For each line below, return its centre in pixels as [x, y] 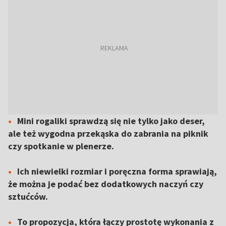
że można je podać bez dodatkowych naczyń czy [106, 184]
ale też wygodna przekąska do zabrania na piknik [108, 133]
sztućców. [28, 196]
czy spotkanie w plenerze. [61, 146]
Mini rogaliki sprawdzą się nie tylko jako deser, [111, 121]
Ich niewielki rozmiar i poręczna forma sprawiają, [117, 171]
